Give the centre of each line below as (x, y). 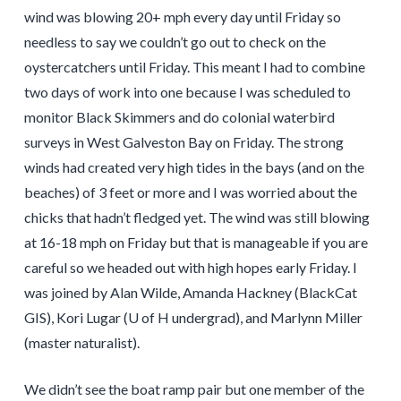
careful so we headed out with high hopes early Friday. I (190, 268)
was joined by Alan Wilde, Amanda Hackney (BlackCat (190, 293)
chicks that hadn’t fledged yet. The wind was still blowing (196, 218)
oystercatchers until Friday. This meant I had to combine (194, 67)
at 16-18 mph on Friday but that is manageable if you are (196, 243)
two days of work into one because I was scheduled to (187, 92)
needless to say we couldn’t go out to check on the (175, 42)
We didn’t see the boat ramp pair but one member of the (194, 389)
